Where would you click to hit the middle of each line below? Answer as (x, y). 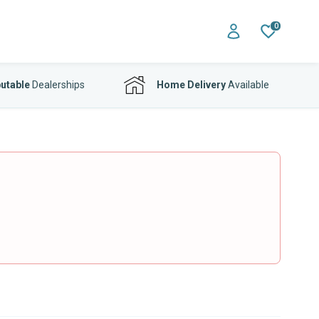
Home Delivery (191, 85)
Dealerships (57, 85)
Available (247, 85)
